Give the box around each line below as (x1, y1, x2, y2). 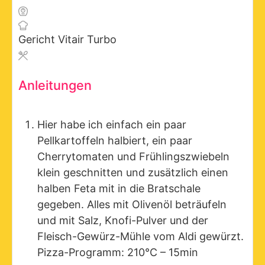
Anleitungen (18, 77, 92, 93)
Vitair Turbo (58, 33, 117, 46)
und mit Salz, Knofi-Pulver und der (37, 214, 208, 227)
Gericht (18, 33, 58, 46)
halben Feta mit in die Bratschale (37, 182, 201, 195)
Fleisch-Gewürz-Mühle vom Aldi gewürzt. (37, 230, 247, 243)
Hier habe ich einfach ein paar (37, 118, 186, 131)
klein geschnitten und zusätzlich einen (37, 166, 228, 179)
